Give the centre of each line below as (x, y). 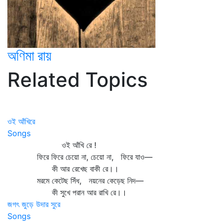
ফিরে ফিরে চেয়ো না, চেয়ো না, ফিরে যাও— (80, 157)
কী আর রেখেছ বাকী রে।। (63, 169)
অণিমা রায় (29, 56)
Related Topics (77, 80)
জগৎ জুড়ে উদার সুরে (34, 204)
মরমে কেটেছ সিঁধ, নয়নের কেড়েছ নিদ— (75, 181)
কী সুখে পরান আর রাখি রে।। (67, 192)
